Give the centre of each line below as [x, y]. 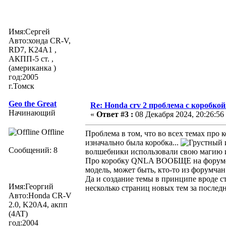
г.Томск [21, 86]
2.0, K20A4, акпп [38, 204]
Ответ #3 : [115, 114]
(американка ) [32, 68]
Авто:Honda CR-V [40, 195]
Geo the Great [33, 103]
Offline [52, 132]
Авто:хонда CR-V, [40, 40]
